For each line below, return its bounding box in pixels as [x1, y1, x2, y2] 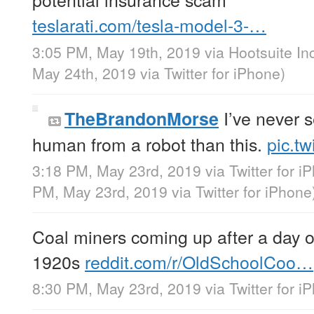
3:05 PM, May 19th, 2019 [32, 41, 200, 62]
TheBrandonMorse [64, 105, 219, 131]
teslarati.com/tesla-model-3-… [32, 12, 266, 38]
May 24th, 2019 [32, 62, 140, 83]
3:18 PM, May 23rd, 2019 [32, 159, 201, 181]
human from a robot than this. [32, 130, 267, 156]
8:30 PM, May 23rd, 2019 [32, 277, 201, 299]
